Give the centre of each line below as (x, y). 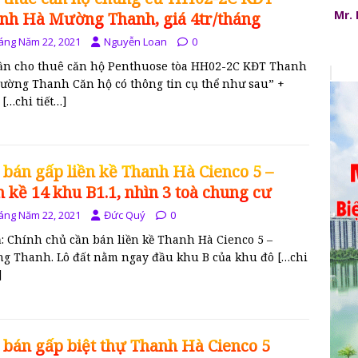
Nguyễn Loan (135, 41)
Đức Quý (125, 215)
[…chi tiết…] (35, 101)
